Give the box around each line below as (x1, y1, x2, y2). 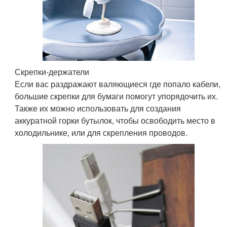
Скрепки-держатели (15, 65, 90, 78)
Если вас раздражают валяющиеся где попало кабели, (15, 78, 221, 90)
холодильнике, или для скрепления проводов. (15, 126, 188, 138)
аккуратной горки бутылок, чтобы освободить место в (15, 114, 216, 126)
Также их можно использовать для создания (15, 102, 181, 114)
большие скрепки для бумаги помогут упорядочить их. (15, 90, 218, 102)
